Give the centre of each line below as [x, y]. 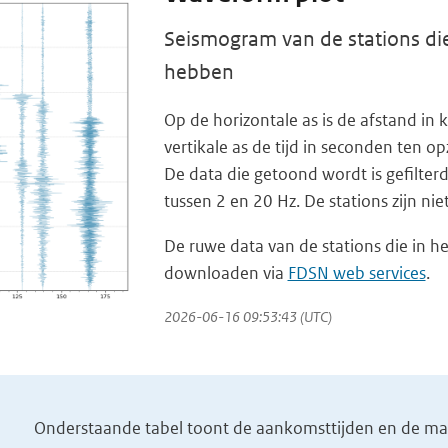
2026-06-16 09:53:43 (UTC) [247, 316]
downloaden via [225, 272]
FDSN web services [356, 272]
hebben [198, 71]
